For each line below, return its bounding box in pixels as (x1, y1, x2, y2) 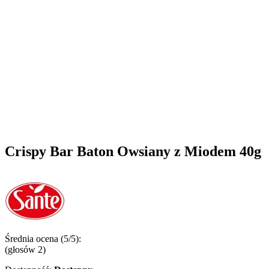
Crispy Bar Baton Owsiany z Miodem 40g (5, 143, 261, 159)
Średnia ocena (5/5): (5, 234, 81, 244)
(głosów (5, 244, 38, 255)
